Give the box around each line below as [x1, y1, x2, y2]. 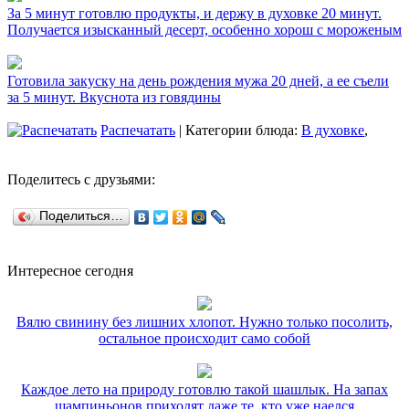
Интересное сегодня [7, 263, 133, 279]
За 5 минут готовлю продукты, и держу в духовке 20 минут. [7, 5, 382, 22]
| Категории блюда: [175, 122, 301, 139]
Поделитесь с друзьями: [7, 172, 155, 188]
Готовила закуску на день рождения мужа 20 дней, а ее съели [7, 73, 389, 89]
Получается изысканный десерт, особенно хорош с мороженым [7, 22, 402, 38]
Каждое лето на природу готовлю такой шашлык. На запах [21, 382, 388, 398]
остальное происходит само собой [99, 330, 310, 347]
